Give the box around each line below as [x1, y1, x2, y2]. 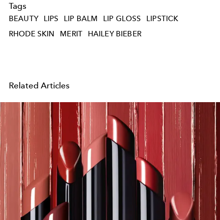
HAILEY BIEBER [87, 29, 141, 39]
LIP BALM [64, 14, 98, 23]
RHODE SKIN [9, 29, 55, 39]
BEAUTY [9, 14, 38, 23]
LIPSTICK [146, 14, 179, 23]
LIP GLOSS [103, 14, 141, 23]
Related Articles [9, 81, 70, 91]
